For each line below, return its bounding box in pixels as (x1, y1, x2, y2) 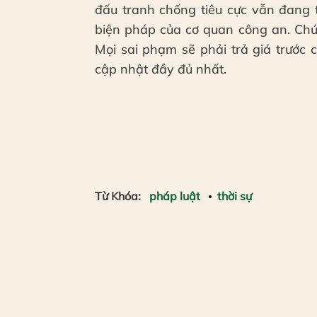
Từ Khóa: (95, 188, 141, 203)
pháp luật (149, 188, 200, 203)
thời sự (217, 188, 252, 203)
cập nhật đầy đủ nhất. (95, 60, 226, 77)
